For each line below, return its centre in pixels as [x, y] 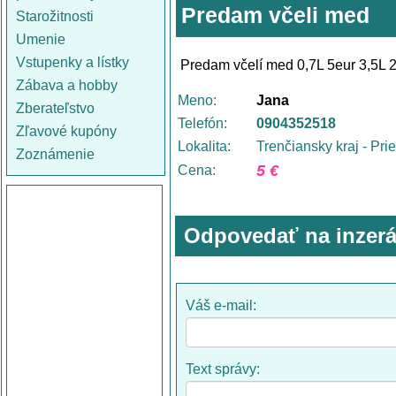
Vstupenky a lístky [72, 62]
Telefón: [202, 123]
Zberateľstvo [55, 108]
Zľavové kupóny [66, 131]
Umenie [41, 39]
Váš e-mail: [223, 305]
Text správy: [225, 369]
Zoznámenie [55, 154]
